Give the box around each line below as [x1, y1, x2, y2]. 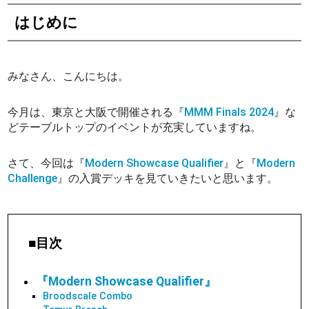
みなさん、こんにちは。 [8, 69, 130, 83]
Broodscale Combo [43, 290, 133, 302]
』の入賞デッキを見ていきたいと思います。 [57, 171, 279, 185]
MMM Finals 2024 [184, 105, 275, 119]
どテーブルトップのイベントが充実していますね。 [8, 120, 262, 134]
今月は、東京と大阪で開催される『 [8, 105, 185, 119]
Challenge [8, 171, 58, 185]
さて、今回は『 [8, 156, 86, 170]
